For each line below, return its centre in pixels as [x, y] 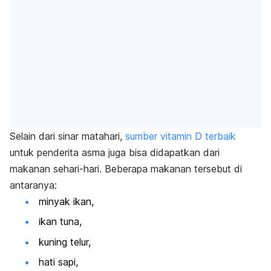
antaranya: [33, 185]
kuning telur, [65, 242]
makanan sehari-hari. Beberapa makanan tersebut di [126, 169]
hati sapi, [58, 262]
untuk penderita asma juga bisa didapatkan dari [115, 153]
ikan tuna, [60, 222]
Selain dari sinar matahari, [66, 136]
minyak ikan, [66, 202]
